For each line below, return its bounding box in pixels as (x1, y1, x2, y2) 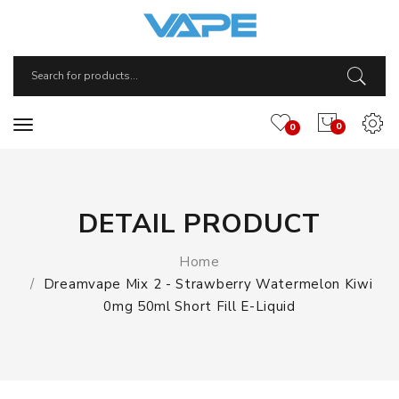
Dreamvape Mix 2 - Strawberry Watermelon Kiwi (43, 275, 373, 293)
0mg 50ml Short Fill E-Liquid (103, 297, 296, 315)
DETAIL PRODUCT (78, 206, 321, 242)
